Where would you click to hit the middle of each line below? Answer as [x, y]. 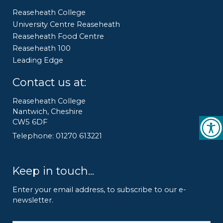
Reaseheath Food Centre [58, 37]
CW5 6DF [30, 122]
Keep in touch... [53, 171]
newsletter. [34, 200]
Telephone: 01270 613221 [57, 136]
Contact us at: [49, 82]
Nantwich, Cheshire [48, 112]
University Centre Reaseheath [66, 25]
